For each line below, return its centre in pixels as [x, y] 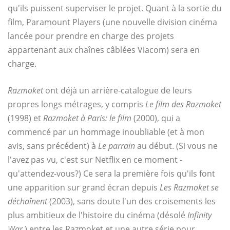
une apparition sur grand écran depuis [84, 188]
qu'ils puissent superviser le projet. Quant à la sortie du [115, 8]
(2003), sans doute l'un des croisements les [132, 202]
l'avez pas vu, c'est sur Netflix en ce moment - [95, 160]
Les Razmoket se [189, 188]
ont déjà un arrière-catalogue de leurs [118, 91]
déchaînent [28, 202]
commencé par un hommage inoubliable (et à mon [106, 132]
